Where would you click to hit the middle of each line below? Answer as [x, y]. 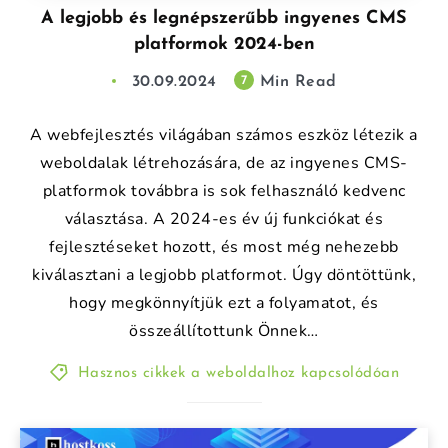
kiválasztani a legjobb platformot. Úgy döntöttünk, [224, 274]
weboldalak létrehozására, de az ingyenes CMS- [224, 162]
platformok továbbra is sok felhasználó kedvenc [224, 190]
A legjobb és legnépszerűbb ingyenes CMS [224, 18]
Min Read [295, 81]
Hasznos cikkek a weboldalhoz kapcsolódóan [238, 373]
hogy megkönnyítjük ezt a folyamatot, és [224, 302]
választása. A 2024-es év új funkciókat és [224, 218]
